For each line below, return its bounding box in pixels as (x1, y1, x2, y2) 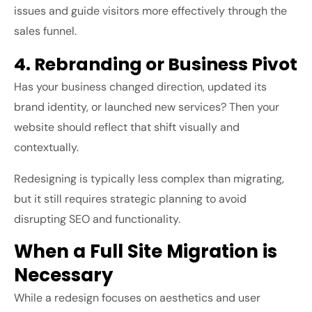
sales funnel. (14, 24, 77, 39)
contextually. (14, 140, 79, 155)
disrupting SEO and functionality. (14, 212, 180, 227)
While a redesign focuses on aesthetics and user (14, 290, 260, 306)
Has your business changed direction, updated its (14, 79, 267, 95)
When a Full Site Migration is (14, 239, 277, 265)
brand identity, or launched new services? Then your (14, 100, 279, 115)
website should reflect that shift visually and (14, 120, 240, 135)
